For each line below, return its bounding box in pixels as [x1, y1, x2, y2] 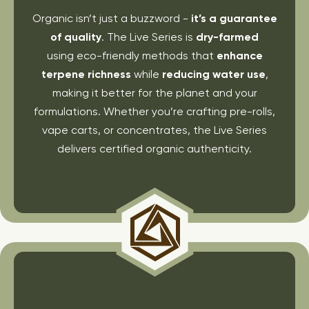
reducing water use [161, 67, 266, 81]
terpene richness [41, 67, 131, 81]
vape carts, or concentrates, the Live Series [42, 123, 267, 137]
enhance [216, 48, 263, 62]
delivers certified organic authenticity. [57, 141, 252, 155]
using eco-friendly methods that [46, 48, 217, 62]
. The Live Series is [101, 30, 196, 43]
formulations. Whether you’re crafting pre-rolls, [34, 104, 275, 118]
